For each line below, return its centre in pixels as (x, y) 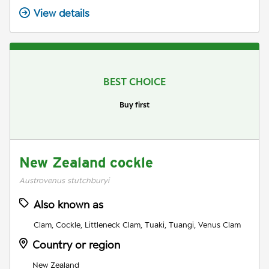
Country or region (76, 244)
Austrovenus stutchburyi (64, 180)
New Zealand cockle (86, 162)
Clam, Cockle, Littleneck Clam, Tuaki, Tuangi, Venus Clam (137, 224)
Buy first (134, 104)
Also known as (68, 204)
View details (62, 13)
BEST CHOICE (134, 81)
